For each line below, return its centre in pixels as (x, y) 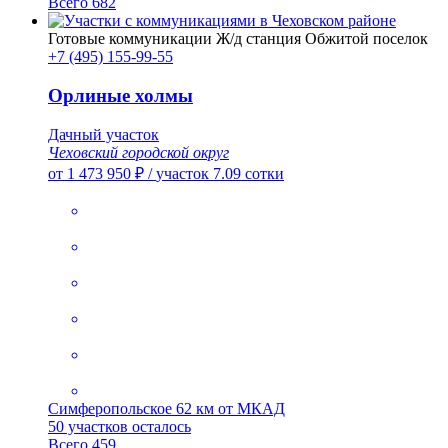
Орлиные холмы (120, 95)
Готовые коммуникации (130, 39)
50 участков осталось (119, 426)
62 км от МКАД (230, 408)
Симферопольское (112, 408)
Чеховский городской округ (138, 152)
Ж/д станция (258, 39)
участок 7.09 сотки (220, 173)
